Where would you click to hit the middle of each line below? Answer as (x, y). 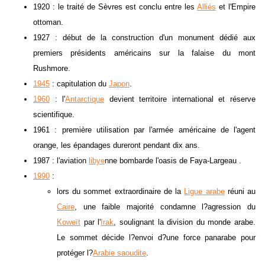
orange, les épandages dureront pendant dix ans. (117, 146)
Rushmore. (52, 69)
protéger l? (75, 253)
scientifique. (54, 115)
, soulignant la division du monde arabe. (185, 222)
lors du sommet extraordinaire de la (121, 192)
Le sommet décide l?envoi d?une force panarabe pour (156, 238)
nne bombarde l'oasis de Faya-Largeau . (173, 161)
